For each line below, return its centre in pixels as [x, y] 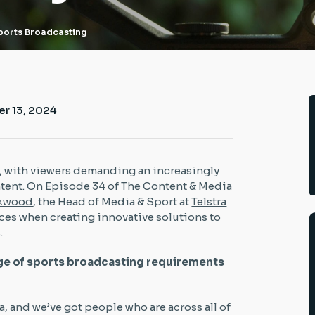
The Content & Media [177, 186]
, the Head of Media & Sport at [112, 201]
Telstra [209, 201]
